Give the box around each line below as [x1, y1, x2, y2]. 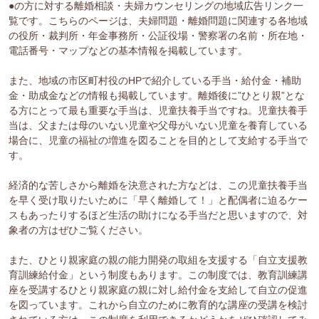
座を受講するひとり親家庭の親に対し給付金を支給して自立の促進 [9, 284, 308, 296]
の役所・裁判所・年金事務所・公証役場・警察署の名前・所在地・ [9, 30, 308, 42]
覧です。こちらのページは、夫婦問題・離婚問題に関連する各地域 [9, 15, 308, 27]
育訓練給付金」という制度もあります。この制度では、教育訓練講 [9, 269, 308, 281]
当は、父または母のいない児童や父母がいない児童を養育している [9, 120, 308, 132]
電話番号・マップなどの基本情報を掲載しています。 [9, 45, 249, 57]
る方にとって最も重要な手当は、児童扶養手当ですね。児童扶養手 [9, 105, 308, 117]
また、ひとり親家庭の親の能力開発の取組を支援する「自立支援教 [9, 254, 308, 266]
